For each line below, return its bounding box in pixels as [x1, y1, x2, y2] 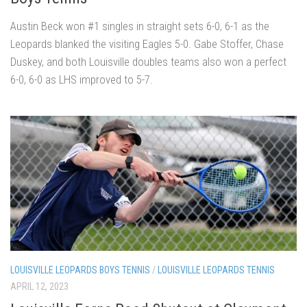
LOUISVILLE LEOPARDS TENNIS [158, 265, 275, 276]
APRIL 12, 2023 [10, 281, 69, 293]
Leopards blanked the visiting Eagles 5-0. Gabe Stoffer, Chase [10, 37, 284, 51]
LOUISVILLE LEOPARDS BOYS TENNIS [10, 265, 150, 276]
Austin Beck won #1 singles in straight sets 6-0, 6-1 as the [10, 19, 269, 34]
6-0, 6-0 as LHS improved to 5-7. [10, 73, 153, 87]
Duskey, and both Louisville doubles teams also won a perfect [10, 55, 286, 69]
